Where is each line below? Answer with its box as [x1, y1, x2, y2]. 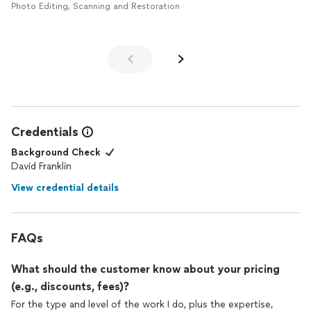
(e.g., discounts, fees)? [11, 280, 129, 293]
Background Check [11, 146, 101, 158]
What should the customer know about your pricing [11, 262, 280, 276]
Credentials [11, 124, 78, 140]
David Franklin [11, 160, 72, 172]
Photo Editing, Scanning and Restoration [11, 1, 180, 11]
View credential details [11, 182, 119, 194]
